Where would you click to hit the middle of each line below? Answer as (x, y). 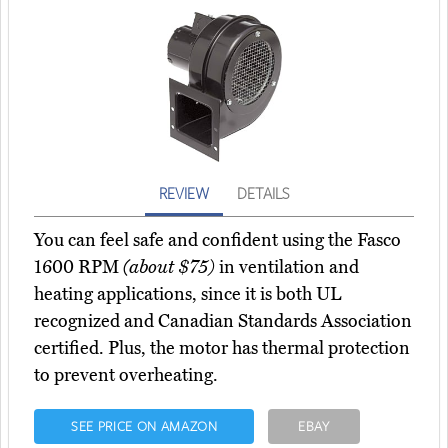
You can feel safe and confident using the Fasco (217, 240)
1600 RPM (78, 267)
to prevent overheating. (126, 375)
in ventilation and (287, 267)
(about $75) (169, 267)
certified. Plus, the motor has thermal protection (222, 348)
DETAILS (263, 193)
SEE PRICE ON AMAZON (144, 426)
